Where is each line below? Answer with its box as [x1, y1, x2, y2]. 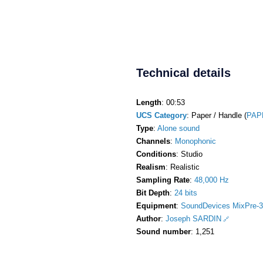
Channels [136, 136, 170, 146]
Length [136, 97, 161, 107]
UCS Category [136, 110, 187, 120]
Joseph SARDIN [166, 214, 221, 223]
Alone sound [157, 123, 200, 133]
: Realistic [166, 162, 200, 171]
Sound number [136, 227, 191, 236]
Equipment [136, 201, 176, 210]
